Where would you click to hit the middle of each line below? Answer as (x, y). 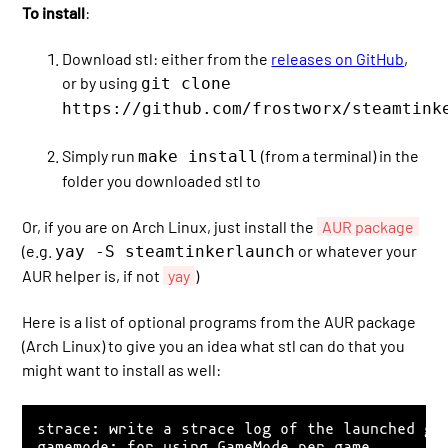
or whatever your (356, 250)
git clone (186, 84)
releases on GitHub (338, 59)
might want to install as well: (122, 370)
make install (198, 156)
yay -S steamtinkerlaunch (175, 251)
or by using (102, 83)
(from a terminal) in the (339, 155)
